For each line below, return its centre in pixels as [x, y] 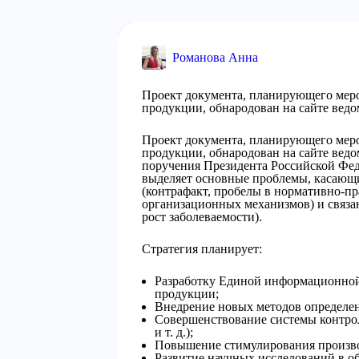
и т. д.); [174, 332]
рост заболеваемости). [202, 217]
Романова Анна [215, 57]
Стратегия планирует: [202, 249]
